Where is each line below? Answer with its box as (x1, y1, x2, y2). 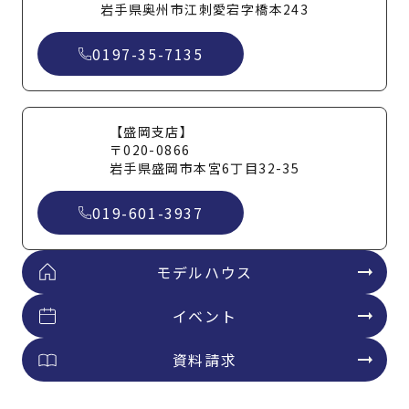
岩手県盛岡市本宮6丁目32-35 (109, 158, 300, 177)
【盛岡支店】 (109, 121, 194, 141)
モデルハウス (156, 260, 253, 283)
